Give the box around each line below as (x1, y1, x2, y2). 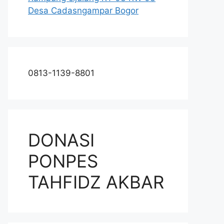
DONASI (28, 129, 94, 150)
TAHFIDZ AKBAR (28, 171, 164, 192)
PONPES (28, 150, 98, 171)
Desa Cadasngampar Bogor (28, 5, 138, 15)
